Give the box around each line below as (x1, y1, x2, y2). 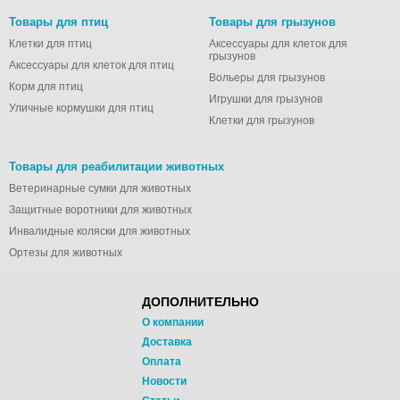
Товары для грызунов (209, 15, 336, 29)
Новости (141, 375, 187, 387)
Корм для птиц (9, 80, 83, 93)
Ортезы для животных (9, 246, 122, 259)
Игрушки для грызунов (209, 93, 322, 105)
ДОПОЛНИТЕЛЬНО (141, 295, 259, 309)
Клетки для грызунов (209, 114, 314, 127)
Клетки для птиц (9, 37, 92, 50)
